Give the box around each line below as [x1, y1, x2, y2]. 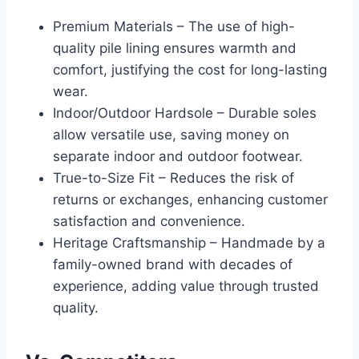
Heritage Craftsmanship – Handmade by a [53, 235, 325, 252]
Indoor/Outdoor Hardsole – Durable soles [53, 105, 317, 122]
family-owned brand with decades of [53, 256, 292, 273]
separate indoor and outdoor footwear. [53, 148, 303, 165]
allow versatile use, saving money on [53, 127, 289, 143]
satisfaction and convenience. [53, 213, 245, 230]
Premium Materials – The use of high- [53, 18, 295, 35]
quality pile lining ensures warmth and [53, 40, 296, 57]
